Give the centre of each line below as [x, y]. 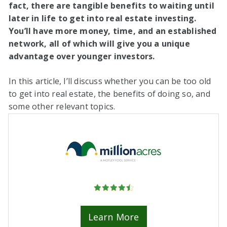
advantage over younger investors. [82, 56]
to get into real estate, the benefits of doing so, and [109, 94]
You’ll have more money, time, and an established [113, 31]
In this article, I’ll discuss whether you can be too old [110, 81]
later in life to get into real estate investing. [103, 18]
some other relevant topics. [62, 107]
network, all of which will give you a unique [99, 44]
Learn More [113, 217]
